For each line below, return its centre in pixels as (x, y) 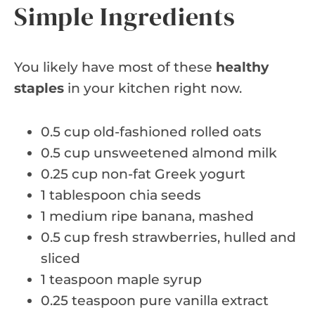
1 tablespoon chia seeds (121, 195)
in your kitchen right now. (153, 88)
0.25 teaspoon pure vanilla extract (155, 300)
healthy (242, 67)
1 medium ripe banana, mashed (147, 216)
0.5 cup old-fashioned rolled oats (151, 131)
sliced (60, 258)
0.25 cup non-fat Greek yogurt (143, 174)
